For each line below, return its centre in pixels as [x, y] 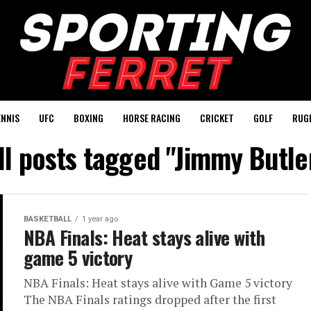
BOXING [88, 118]
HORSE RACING [151, 118]
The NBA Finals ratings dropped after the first [150, 300]
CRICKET [217, 118]
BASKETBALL [48, 219]
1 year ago [100, 219]
